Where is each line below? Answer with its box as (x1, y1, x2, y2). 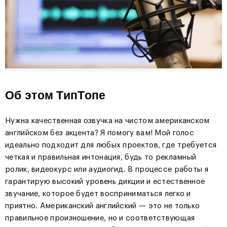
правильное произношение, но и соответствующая (5, 214, 195, 222)
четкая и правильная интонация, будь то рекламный (5, 154, 197, 162)
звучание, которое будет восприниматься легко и (5, 190, 191, 198)
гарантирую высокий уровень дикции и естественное (5, 178, 205, 186)
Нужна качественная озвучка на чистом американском (5, 117, 210, 125)
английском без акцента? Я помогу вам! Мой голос (5, 129, 195, 137)
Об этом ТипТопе (5, 89, 106, 102)
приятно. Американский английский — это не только (5, 202, 200, 210)
